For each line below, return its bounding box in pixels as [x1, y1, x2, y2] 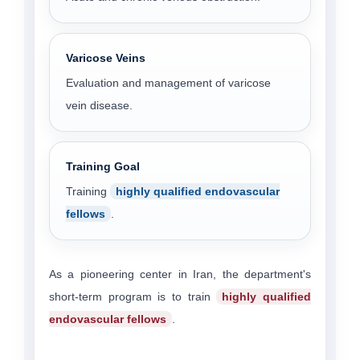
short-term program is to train [49, 289, 217, 303]
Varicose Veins [66, 51, 145, 64]
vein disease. [66, 98, 133, 112]
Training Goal [66, 159, 140, 173]
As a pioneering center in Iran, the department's [49, 267, 311, 280]
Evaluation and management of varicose [66, 76, 271, 89]
